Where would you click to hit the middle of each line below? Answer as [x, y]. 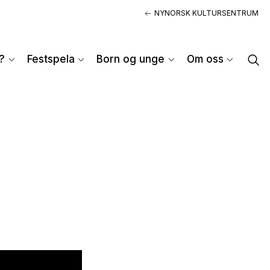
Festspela [51, 59]
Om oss [205, 59]
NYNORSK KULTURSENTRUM [206, 13]
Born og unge [131, 59]
